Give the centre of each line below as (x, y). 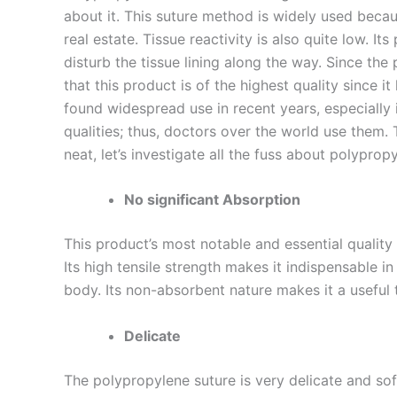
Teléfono (350, 331)
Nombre (349, 236)
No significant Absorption (214, 200)
